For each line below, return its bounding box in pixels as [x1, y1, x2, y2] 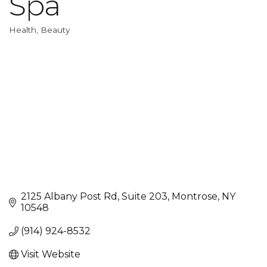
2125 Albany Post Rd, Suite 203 [21, 191, 167, 203]
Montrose [172, 191, 218, 203]
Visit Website [21, 249, 80, 260]
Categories [8, 31, 83, 48]
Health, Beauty [9, 25, 70, 35]
